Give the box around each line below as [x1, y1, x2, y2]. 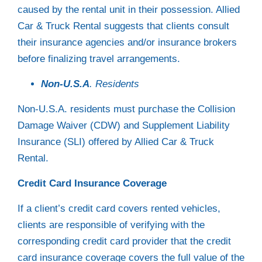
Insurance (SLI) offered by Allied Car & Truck [18, 136, 214, 147]
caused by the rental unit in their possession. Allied [18, 4, 240, 15]
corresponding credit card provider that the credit [18, 236, 231, 247]
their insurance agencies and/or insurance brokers [18, 37, 237, 48]
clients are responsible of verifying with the [18, 219, 205, 230]
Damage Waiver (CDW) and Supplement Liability [18, 120, 230, 131]
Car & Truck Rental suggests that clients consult [18, 20, 229, 32]
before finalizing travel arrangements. [18, 53, 180, 64]
